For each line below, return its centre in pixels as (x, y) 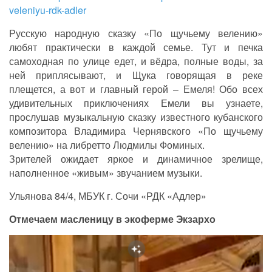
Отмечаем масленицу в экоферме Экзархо (112, 219)
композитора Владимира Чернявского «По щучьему (136, 131)
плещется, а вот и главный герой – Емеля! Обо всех (136, 89)
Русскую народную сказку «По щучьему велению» (136, 33)
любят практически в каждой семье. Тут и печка (136, 47)
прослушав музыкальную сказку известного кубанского (136, 117)
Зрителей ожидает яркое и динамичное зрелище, (136, 159)
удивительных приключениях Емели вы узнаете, (136, 103)
